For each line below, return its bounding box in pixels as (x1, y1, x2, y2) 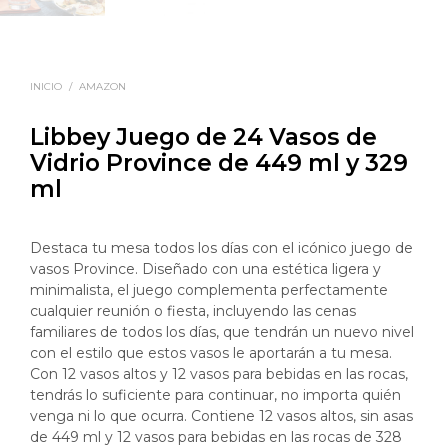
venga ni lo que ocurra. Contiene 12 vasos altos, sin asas (30, 407, 413, 426)
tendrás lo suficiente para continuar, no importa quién (30, 386, 401, 405)
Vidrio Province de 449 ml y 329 (30, 149, 408, 178)
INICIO (30, 80, 62, 94)
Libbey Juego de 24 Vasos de (30, 123, 377, 152)
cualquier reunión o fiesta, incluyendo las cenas (30, 302, 356, 321)
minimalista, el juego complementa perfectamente (30, 281, 388, 300)
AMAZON (79, 80, 126, 94)
